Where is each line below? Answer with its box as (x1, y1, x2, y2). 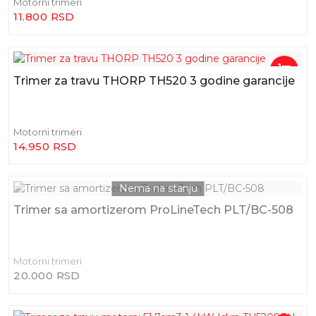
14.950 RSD (13, 139, 77, 153)
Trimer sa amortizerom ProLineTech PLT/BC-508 (13, 202, 294, 217)
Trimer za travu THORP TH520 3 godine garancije (13, 73, 296, 87)
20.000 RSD (13, 268, 80, 282)
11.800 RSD (13, 10, 75, 24)
